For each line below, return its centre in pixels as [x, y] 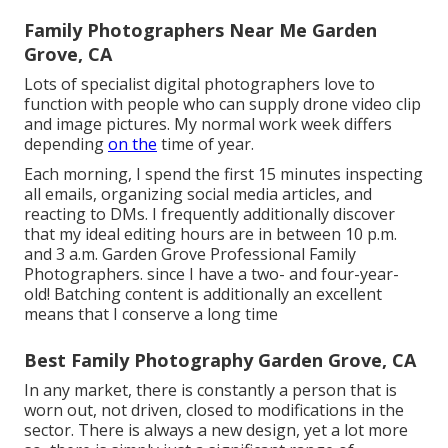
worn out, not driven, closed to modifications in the [214, 409]
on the [132, 143]
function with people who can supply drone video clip [222, 103]
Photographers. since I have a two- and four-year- [211, 273]
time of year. [205, 143]
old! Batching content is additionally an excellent [203, 293]
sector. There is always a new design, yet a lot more [216, 429]
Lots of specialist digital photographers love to [199, 83]
